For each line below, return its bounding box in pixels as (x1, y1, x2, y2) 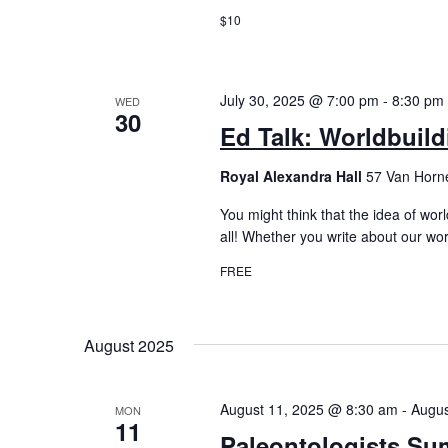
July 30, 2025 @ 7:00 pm (219, 89, 379, 110)
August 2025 (84, 334, 174, 358)
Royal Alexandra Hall (219, 165, 366, 186)
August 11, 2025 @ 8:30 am (219, 399, 398, 420)
